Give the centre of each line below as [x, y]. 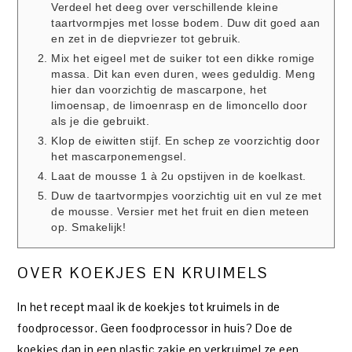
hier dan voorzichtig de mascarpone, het [159, 90]
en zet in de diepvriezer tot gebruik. [146, 38]
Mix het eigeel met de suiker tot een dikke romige [183, 58]
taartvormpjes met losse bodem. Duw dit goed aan [186, 23]
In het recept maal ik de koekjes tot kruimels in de [149, 306]
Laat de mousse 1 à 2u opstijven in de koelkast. [179, 176]
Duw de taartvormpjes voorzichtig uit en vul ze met [187, 196]
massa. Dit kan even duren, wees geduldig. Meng [183, 74]
